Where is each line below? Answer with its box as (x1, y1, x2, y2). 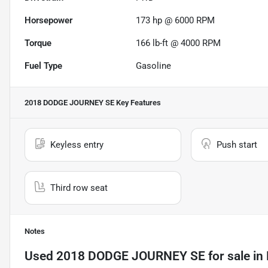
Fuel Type (25, 60, 62, 72)
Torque (25, 38, 51, 49)
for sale (205, 249, 250, 264)
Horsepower (25, 15, 72, 26)
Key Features (114, 98, 161, 108)
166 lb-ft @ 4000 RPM (136, 38, 221, 49)
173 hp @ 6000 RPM (136, 15, 215, 26)
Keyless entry (50, 139, 103, 151)
